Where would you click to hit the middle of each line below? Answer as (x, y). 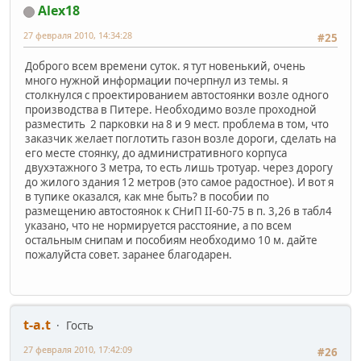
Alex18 (59, 11)
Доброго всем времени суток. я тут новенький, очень (165, 66)
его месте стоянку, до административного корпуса (156, 153)
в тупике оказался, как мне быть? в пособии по (147, 196)
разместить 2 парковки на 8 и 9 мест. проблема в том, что (177, 124)
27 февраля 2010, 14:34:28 (78, 35)
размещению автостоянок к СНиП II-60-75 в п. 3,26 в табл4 (178, 211)
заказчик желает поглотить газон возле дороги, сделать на (180, 138)
